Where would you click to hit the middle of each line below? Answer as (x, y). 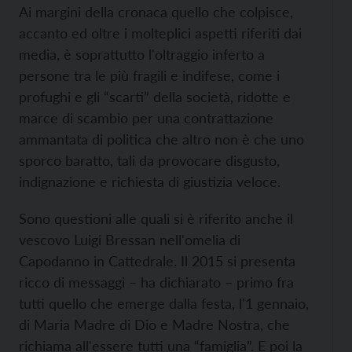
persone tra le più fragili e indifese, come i (149, 75)
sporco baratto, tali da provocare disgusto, (149, 160)
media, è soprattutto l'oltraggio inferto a (142, 54)
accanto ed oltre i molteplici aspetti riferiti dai (160, 33)
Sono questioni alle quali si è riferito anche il (156, 218)
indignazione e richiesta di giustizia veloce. (150, 181)
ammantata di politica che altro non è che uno (161, 139)
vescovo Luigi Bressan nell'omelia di (130, 240)
